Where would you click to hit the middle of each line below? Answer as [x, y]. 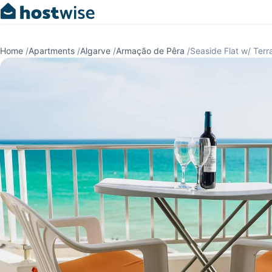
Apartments [52, 51]
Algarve [95, 51]
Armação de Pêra [150, 51]
